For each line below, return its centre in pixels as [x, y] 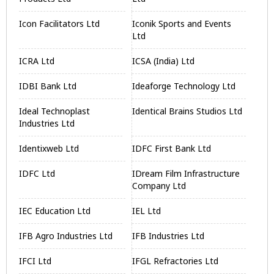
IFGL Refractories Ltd [176, 261]
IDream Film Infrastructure [186, 173]
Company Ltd [159, 186]
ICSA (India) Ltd [164, 61]
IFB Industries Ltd [168, 236]
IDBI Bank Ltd [48, 86]
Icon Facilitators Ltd [59, 24]
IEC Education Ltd [55, 211]
